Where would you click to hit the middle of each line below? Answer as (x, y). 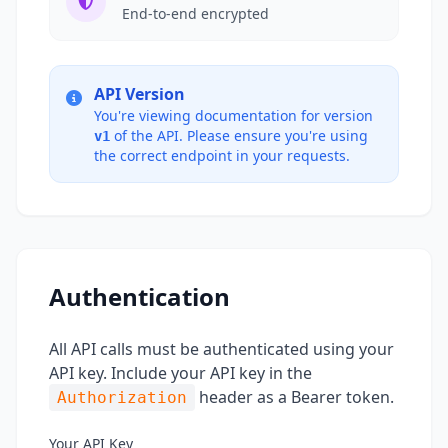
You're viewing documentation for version (233, 115)
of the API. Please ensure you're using (239, 135)
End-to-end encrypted (195, 13)
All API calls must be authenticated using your (221, 349)
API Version (139, 94)
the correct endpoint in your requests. (222, 155)
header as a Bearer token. (294, 397)
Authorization (122, 397)
